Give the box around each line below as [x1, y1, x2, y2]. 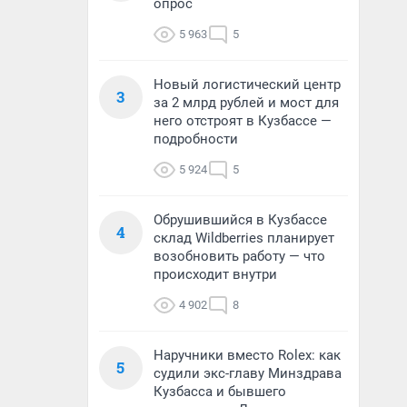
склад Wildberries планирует [154, 230, 334, 246]
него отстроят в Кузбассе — [154, 113, 332, 129]
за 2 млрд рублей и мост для [154, 94, 339, 111]
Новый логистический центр [154, 76, 341, 93]
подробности [154, 131, 238, 147]
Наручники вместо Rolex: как [154, 347, 341, 363]
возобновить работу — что [154, 248, 325, 264]
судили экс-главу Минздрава [154, 365, 342, 382]
